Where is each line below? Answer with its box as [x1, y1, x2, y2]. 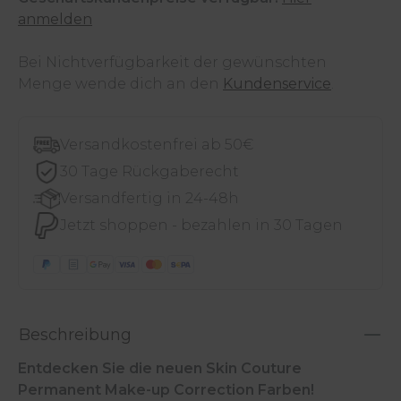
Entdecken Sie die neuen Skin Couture [18, 359, 302, 377]
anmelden [18, 10, 92, 28]
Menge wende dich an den [18, 74, 223, 92]
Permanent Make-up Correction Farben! [18, 380, 314, 398]
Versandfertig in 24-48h [60, 189, 239, 207]
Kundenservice [223, 74, 331, 92]
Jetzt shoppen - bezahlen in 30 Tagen [60, 216, 343, 234]
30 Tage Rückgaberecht [60, 162, 239, 180]
